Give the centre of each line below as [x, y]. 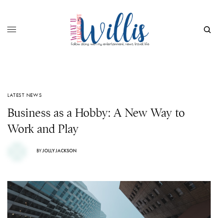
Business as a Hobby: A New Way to [96, 113]
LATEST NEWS [25, 95]
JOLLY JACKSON [59, 150]
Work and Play [43, 129]
